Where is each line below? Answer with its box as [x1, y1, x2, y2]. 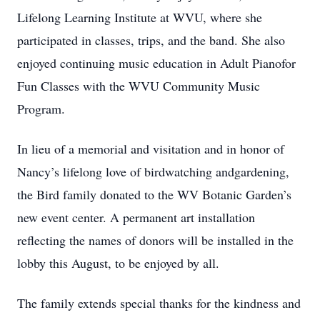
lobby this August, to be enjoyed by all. [17, 254, 219, 271]
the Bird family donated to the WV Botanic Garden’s [17, 186, 291, 203]
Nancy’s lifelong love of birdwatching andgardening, [17, 163, 289, 180]
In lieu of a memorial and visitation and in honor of [17, 140, 284, 157]
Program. [17, 100, 65, 117]
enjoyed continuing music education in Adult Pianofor [17, 54, 296, 71]
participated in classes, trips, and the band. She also [17, 31, 285, 49]
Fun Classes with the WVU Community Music [17, 77, 260, 94]
